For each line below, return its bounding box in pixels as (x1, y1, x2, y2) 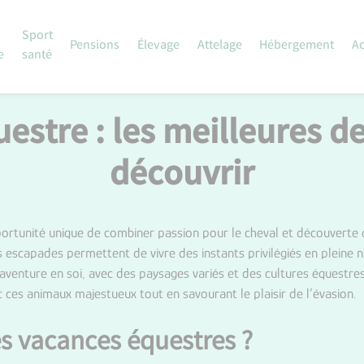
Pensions (70, 37, 120, 56)
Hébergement (259, 37, 335, 56)
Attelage (197, 37, 242, 56)
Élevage (137, 37, 180, 56)
